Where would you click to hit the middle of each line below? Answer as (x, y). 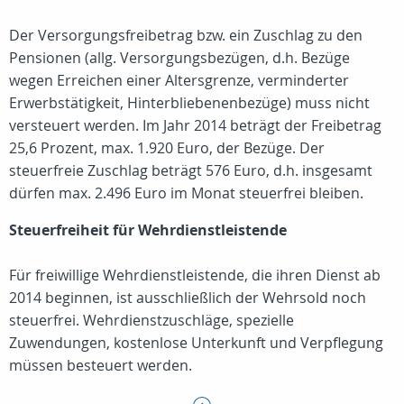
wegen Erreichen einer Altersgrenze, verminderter (179, 80)
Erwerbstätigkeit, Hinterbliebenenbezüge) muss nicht (189, 103)
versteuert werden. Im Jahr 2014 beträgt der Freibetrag (195, 125)
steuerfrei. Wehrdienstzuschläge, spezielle (151, 320)
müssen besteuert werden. (101, 365)
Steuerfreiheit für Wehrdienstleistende (148, 230)
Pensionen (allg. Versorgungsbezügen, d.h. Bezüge (179, 58)
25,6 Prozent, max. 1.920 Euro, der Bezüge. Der (167, 148)
